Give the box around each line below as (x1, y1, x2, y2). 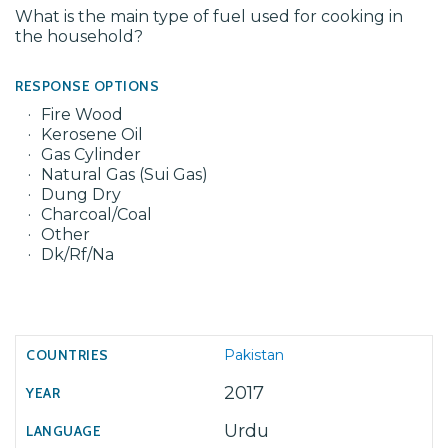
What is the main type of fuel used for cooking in (15, 7, 403, 26)
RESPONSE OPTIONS (15, 77, 159, 95)
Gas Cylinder (41, 145, 141, 164)
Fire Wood (41, 105, 123, 124)
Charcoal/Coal (41, 205, 152, 224)
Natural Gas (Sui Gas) (41, 165, 208, 184)
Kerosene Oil (41, 125, 143, 144)
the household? (15, 27, 143, 46)
